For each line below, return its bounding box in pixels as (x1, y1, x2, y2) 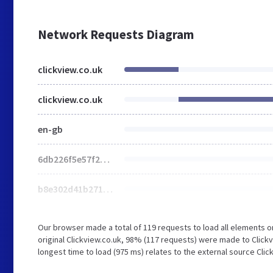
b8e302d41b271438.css (103, 183, 113, 195)
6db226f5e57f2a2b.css (100, 153, 110, 165)
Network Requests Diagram (38, 26, 194, 43)
